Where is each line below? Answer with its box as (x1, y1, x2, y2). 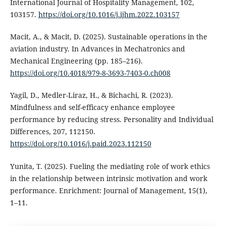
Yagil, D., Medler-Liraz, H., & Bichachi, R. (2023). (10, 90, 173, 100)
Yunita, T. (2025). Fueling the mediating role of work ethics (10, 161, 210, 171)
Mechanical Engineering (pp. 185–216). (10, 56, 143, 66)
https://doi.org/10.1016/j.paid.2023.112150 (10, 139, 151, 149)
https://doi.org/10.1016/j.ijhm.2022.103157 (38, 10, 180, 20)
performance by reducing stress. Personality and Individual (10, 115, 213, 125)
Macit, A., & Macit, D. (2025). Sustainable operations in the (10, 32, 207, 42)
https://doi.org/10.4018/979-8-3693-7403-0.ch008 (10, 68, 171, 78)
